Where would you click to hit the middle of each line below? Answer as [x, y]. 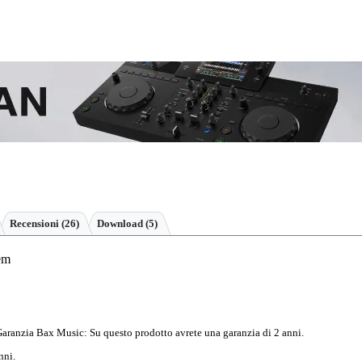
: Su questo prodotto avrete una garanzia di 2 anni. [194, 332]
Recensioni [36, 223]
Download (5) [127, 223]
